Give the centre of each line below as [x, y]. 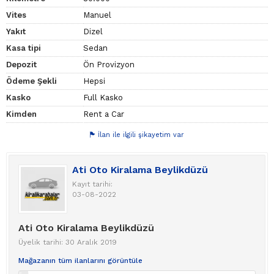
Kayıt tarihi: [92, 184]
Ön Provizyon [109, 65]
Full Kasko [103, 98]
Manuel [97, 15]
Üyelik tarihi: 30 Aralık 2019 [68, 243]
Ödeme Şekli [31, 81]
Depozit [21, 65]
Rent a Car [104, 114]
